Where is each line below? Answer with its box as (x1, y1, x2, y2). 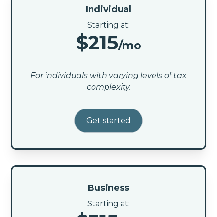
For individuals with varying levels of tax (31, 70, 186, 80)
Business (88, 182, 129, 193)
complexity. (86, 82, 131, 92)
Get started (86, 115, 131, 125)
